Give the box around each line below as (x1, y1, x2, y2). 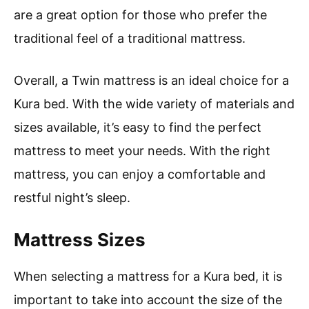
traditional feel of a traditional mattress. (14, 31, 246, 46)
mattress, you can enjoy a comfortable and (14, 167, 266, 182)
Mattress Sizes (14, 229, 146, 251)
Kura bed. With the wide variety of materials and (14, 97, 295, 112)
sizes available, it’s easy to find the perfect (14, 120, 261, 135)
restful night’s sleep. (14, 190, 130, 206)
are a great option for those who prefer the (14, 8, 267, 23)
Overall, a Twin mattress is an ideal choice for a (14, 73, 289, 88)
